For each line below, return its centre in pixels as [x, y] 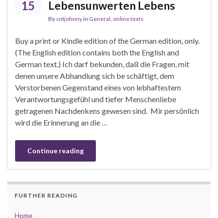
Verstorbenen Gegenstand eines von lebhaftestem [98, 87]
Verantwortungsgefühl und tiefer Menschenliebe [96, 99]
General [100, 18]
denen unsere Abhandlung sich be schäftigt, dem [95, 75]
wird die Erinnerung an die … [61, 122]
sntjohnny [69, 18]
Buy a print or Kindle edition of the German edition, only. [108, 40]
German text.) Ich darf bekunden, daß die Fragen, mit [102, 64]
